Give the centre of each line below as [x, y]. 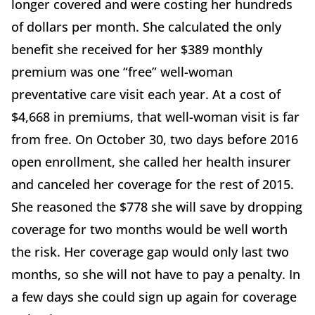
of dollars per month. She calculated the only [146, 27]
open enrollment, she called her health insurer [151, 162]
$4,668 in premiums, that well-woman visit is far [155, 117]
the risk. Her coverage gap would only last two [150, 252]
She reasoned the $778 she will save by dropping [157, 207]
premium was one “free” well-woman [122, 72]
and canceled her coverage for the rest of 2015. [153, 185]
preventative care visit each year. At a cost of [146, 95]
